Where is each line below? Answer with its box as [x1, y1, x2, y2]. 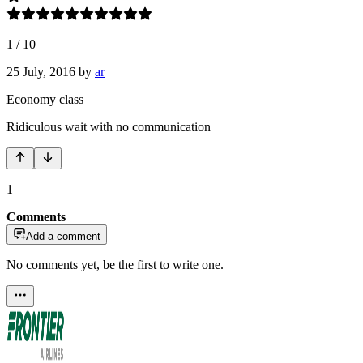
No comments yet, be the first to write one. [6, 257, 224, 271]
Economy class [6, 92, 83, 106]
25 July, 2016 [6, 64, 75, 79]
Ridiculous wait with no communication [6, 119, 211, 134]
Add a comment [26, 229, 100, 242]
